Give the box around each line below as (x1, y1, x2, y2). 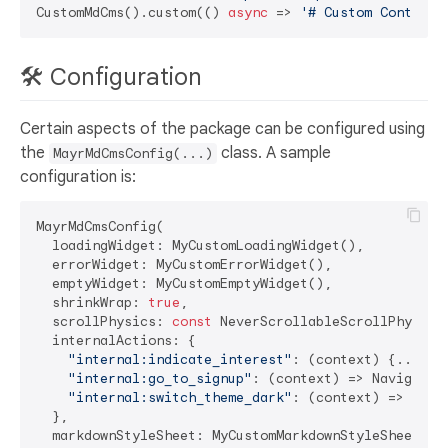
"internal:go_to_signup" (68, 369, 252, 387)
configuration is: (20, 166, 136, 187)
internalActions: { (36, 331, 196, 349)
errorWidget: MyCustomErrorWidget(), (36, 255, 332, 273)
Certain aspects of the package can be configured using (20, 118, 425, 139)
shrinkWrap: (36, 293, 148, 311)
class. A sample (217, 142, 331, 163)
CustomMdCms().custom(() (36, 4, 228, 22)
